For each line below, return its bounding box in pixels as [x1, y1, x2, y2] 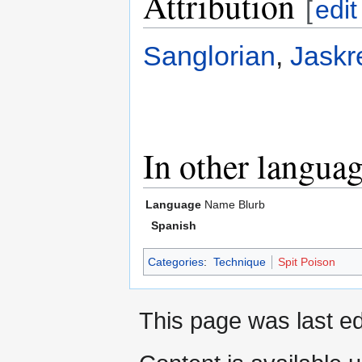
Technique [213, 255, 266, 268]
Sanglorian [143, 40, 276, 72]
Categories [148, 255, 204, 268]
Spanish [150, 218, 196, 232]
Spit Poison [277, 255, 335, 268]
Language [145, 197, 201, 211]
